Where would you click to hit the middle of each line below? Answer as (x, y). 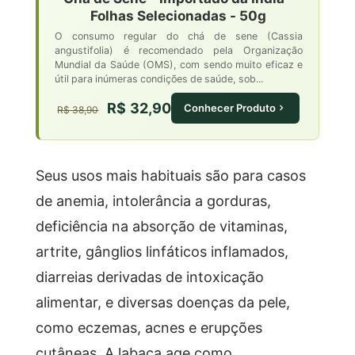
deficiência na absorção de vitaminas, (161, 225)
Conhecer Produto (230, 107)
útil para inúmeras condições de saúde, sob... (158, 78)
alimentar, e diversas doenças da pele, (162, 302)
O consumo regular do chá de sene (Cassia (179, 36)
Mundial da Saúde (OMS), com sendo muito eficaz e (179, 64)
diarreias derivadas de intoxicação (149, 276)
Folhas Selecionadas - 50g (179, 15)
